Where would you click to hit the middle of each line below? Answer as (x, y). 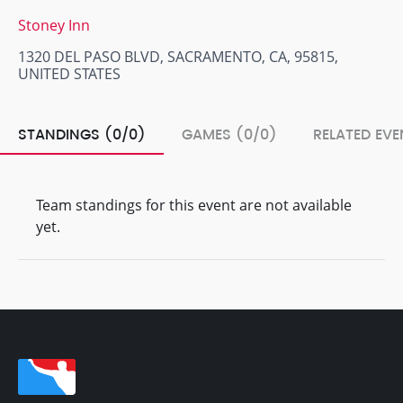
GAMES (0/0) (229, 135)
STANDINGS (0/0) (82, 135)
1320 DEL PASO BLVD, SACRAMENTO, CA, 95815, (178, 57)
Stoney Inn (54, 25)
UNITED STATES (69, 74)
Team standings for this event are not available (194, 205)
